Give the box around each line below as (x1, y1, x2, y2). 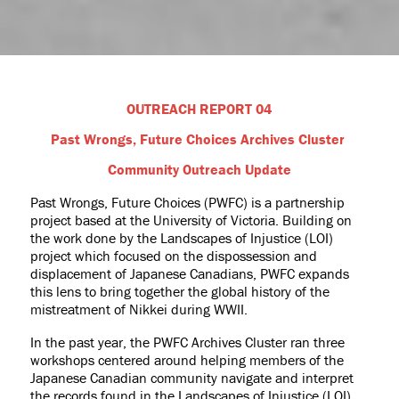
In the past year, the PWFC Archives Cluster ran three (29, 333, 345, 351)
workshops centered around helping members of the (29, 351, 344, 369)
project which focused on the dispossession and (29, 247, 317, 265)
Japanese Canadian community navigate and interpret (29, 369, 354, 387)
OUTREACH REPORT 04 (126, 100, 273, 118)
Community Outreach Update (107, 160, 291, 178)
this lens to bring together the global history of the (29, 282, 330, 300)
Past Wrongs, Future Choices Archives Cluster (50, 130, 348, 148)
